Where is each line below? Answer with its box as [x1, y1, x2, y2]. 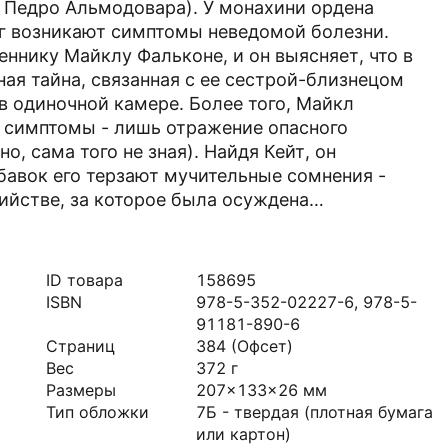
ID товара [46, 270, 123, 290]
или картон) [196, 424, 291, 444]
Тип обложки [46, 402, 149, 422]
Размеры [46, 380, 116, 400]
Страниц [46, 336, 115, 356]
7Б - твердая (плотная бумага [196, 402, 433, 422]
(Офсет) [231, 336, 293, 356]
